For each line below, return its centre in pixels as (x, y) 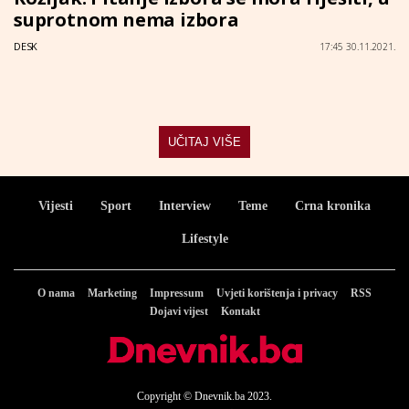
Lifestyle (204, 239)
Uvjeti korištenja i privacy (277, 294)
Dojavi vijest (178, 312)
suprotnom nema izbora (126, 20)
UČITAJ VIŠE (204, 142)
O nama (56, 294)
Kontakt (240, 312)
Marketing (112, 294)
